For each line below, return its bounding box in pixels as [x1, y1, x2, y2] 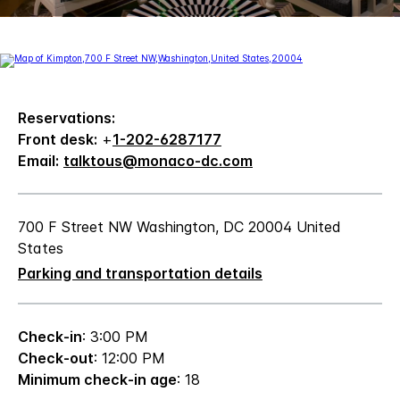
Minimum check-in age [18, 370, 177, 388]
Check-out [18, 348, 94, 367]
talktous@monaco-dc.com [63, 151, 253, 170]
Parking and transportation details [18, 263, 262, 282]
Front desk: [18, 129, 97, 148]
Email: [18, 151, 59, 170]
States [18, 238, 63, 257]
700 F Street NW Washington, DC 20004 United [18, 217, 341, 236]
